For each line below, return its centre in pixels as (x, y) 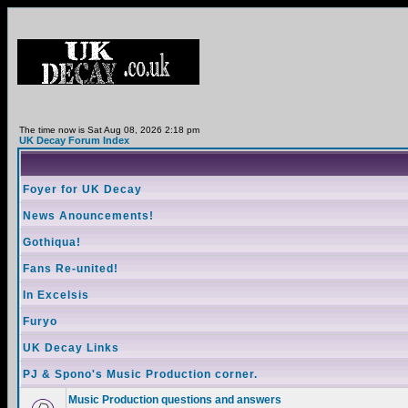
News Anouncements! (88, 216)
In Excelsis (56, 295)
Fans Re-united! (71, 269)
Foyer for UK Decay (82, 189)
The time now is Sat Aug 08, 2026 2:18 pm (109, 130)
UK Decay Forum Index (74, 140)
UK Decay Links (71, 348)
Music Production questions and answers (175, 400)
